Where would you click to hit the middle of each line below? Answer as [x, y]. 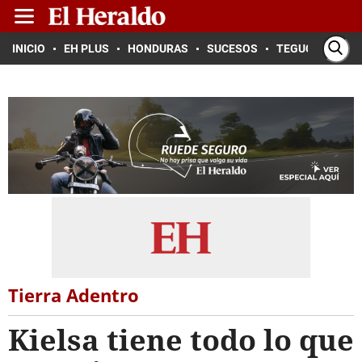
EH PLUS [86, 48]
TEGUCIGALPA [314, 48]
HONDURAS [158, 48]
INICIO [29, 48]
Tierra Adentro [74, 295]
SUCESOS [232, 48]
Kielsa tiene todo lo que [181, 340]
